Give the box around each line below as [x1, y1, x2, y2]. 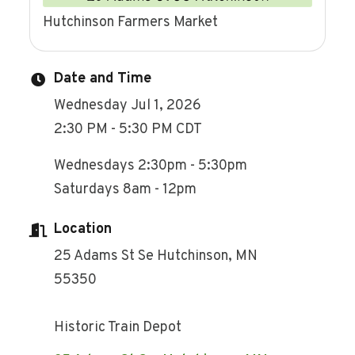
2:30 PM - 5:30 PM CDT [54, 120, 203, 139]
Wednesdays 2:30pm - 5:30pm [54, 156, 251, 175]
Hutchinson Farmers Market [43, 13, 219, 32]
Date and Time [54, 69, 152, 88]
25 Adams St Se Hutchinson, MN [54, 246, 258, 265]
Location [54, 219, 113, 239]
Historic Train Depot [54, 318, 182, 337]
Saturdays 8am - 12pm [54, 180, 197, 199]
